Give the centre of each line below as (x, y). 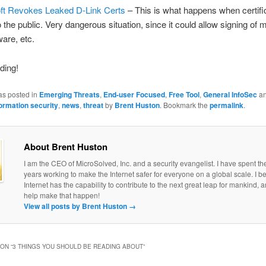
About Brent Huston (65, 147)
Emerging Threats (69, 94)
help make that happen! (61, 195)
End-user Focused (134, 94)
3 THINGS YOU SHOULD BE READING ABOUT (77, 246)
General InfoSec (230, 94)
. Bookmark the (184, 104)
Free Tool (184, 94)
